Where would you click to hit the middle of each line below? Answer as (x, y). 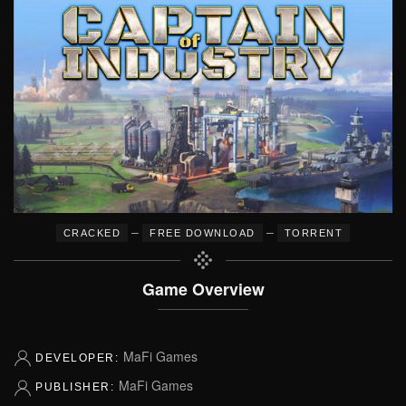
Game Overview (203, 289)
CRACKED (92, 233)
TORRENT (314, 233)
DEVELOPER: (79, 358)
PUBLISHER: (77, 387)
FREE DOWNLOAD (203, 233)
